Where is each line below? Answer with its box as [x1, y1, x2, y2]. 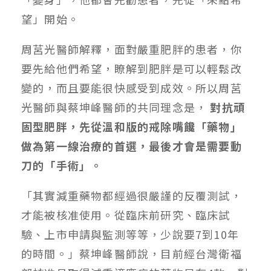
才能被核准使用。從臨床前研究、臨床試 [21, 206, 230, 223]
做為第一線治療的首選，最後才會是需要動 [21, 137, 242, 154]
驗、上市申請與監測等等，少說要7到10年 [21, 226, 239, 242]
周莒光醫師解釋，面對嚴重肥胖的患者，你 [21, 41, 242, 57]
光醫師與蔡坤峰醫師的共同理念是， [21, 99, 211, 115]
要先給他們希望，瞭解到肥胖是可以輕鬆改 [21, 60, 242, 76]
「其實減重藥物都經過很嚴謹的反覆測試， [21, 187, 242, 203]
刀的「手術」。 [21, 157, 103, 173]
